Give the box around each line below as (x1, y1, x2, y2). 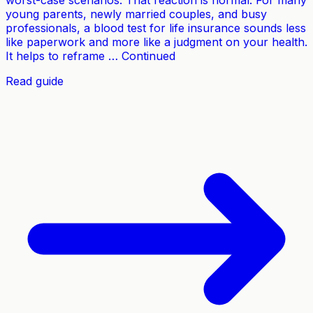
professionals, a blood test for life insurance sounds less (6, 21, 306, 36)
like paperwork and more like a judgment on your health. (6, 35, 307, 50)
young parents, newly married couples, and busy (6, 7, 267, 22)
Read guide (6, 74, 64, 89)
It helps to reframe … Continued (6, 49, 175, 64)
